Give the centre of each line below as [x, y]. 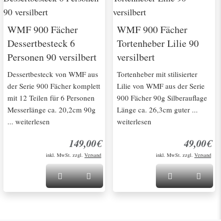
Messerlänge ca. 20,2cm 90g [51, 109]
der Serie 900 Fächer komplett [54, 86]
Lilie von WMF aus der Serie [161, 86]
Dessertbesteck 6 [41, 43]
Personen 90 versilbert [52, 57]
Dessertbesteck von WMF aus [53, 74]
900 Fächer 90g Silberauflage [162, 97]
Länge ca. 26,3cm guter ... [158, 109]
